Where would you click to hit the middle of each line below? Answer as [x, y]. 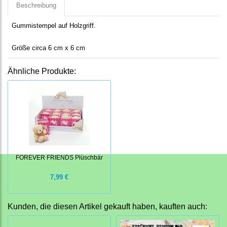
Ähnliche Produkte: [42, 71]
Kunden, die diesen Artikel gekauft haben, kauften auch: [107, 207]
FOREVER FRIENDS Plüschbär [59, 158]
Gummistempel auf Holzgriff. [54, 26]
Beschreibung [36, 6]
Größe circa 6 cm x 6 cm [48, 48]
